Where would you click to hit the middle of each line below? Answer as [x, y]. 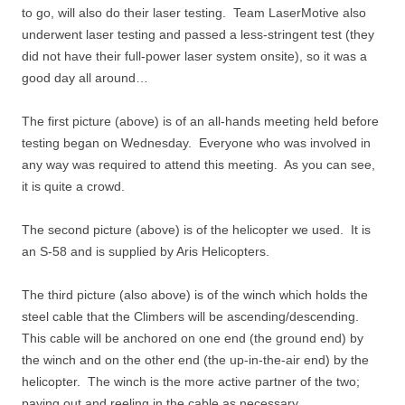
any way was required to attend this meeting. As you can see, [198, 165]
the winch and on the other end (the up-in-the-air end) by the [195, 360]
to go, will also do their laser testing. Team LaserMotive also [194, 13]
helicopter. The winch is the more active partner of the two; [191, 382]
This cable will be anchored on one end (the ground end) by [193, 339]
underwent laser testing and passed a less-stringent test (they [198, 35]
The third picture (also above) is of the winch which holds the [195, 295]
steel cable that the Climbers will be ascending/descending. [192, 317]
